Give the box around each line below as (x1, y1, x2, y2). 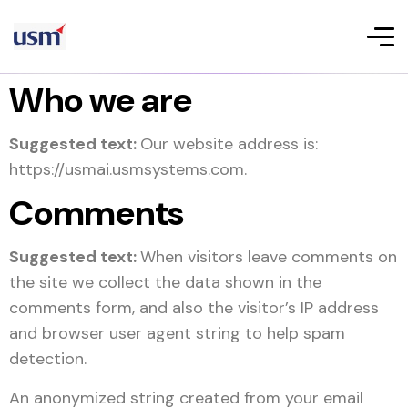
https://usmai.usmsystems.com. (9, 158, 247, 180)
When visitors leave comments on (140, 246, 397, 268)
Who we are (9, 77, 192, 123)
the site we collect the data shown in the (9, 271, 321, 293)
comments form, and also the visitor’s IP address (9, 297, 379, 319)
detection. (9, 348, 87, 370)
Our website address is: (140, 133, 318, 155)
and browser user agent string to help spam (9, 322, 345, 344)
